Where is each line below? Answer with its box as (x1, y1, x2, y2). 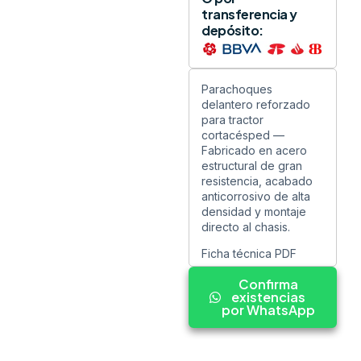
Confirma (239, 276, 298, 293)
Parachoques (201, 81, 272, 96)
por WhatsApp (222, 301, 315, 319)
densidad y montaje (201, 204, 306, 218)
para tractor (201, 112, 263, 127)
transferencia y (201, 6, 297, 23)
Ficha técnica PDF (201, 247, 297, 261)
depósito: (201, 22, 263, 39)
